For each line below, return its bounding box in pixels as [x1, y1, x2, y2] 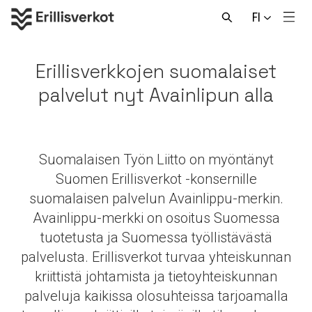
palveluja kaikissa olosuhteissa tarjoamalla [24, 288, 288, 304]
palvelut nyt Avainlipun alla [38, 83, 274, 107]
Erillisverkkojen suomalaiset [36, 59, 276, 84]
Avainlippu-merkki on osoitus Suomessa [32, 210, 280, 226]
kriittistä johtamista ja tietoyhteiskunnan [35, 268, 277, 285]
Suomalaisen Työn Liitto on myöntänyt [38, 151, 274, 168]
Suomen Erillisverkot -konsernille [55, 171, 257, 187]
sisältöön [155, 15, 203, 29]
